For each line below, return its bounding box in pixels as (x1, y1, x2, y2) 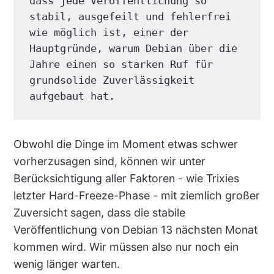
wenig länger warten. (13, 257, 120, 270)
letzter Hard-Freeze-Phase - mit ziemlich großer (13, 188, 260, 202)
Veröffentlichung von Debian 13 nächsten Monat (13, 223, 257, 236)
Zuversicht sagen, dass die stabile (13, 206, 185, 219)
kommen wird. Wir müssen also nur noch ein (13, 240, 239, 253)
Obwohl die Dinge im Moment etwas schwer (13, 137, 238, 150)
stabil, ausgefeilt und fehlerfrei (29, 10, 231, 23)
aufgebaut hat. (29, 89, 115, 102)
